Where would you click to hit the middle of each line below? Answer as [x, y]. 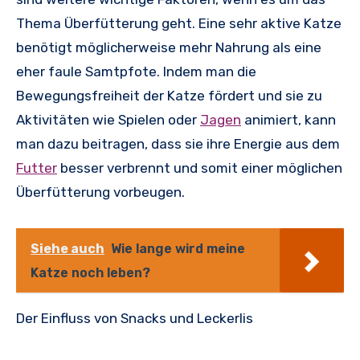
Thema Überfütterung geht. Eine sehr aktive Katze [179, 23]
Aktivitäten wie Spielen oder [108, 119]
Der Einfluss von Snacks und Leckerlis [135, 318]
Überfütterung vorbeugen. [100, 192]
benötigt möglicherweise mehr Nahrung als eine [169, 47]
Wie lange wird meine [178, 248]
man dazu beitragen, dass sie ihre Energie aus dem [178, 143]
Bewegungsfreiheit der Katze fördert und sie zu [169, 95]
